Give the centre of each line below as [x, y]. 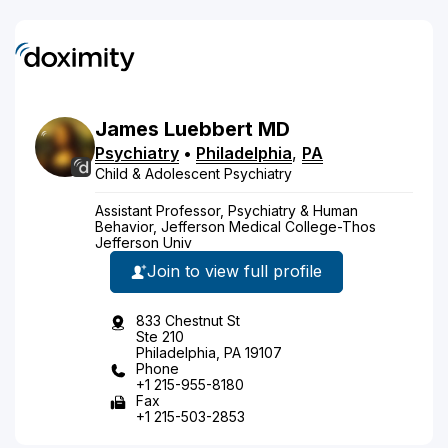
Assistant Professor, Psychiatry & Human [226, 210]
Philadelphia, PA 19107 [209, 352]
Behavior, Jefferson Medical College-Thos [235, 226]
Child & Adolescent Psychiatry [193, 173]
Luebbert [208, 128]
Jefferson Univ [143, 242]
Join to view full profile [234, 271]
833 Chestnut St [188, 320]
